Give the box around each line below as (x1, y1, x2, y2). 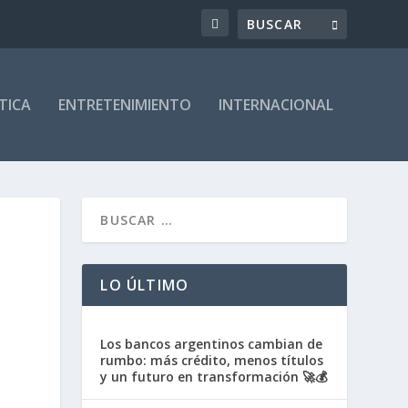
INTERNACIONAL (218, 95, 333, 115)
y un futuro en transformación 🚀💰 (100, 368, 328, 385)
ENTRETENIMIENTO (57, 95, 191, 115)
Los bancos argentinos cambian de (100, 335, 323, 352)
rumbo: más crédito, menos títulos (100, 352, 324, 369)
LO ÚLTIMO (100, 275, 189, 295)
